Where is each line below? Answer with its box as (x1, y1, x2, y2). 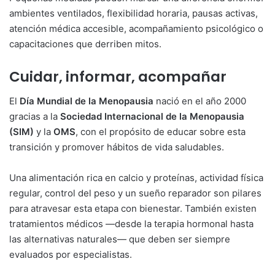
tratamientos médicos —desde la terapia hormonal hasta (9, 218, 254, 230)
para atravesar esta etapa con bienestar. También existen (9, 203, 257, 215)
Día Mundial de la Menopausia (20, 95, 153, 107)
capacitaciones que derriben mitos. (9, 37, 161, 50)
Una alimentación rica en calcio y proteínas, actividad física (9, 172, 263, 184)
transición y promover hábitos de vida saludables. (9, 141, 224, 153)
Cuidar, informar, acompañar (9, 66, 227, 87)
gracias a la (9, 110, 60, 123)
